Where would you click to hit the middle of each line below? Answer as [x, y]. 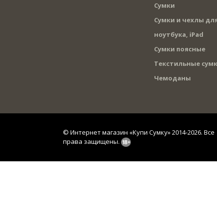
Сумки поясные [179, 49]
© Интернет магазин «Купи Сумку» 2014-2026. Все [139, 132]
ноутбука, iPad [178, 34]
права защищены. [92, 141]
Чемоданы [172, 78]
